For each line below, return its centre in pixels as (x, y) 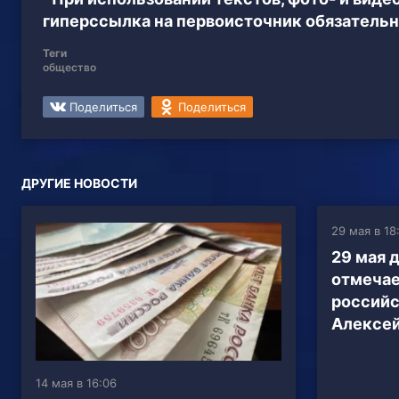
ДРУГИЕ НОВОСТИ (79, 183)
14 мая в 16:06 (76, 383)
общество (69, 68)
